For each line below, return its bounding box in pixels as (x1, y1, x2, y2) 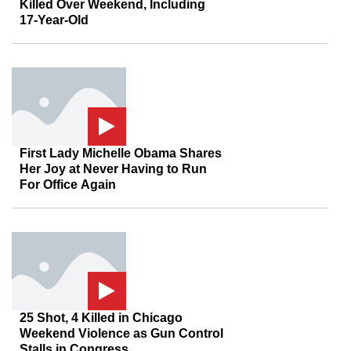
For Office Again (20, 178, 116, 191)
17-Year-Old (20, 13, 89, 27)
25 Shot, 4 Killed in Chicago (20, 311, 183, 324)
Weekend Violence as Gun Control (20, 327, 223, 340)
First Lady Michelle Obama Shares (20, 147, 222, 160)
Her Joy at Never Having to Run (20, 162, 207, 175)
